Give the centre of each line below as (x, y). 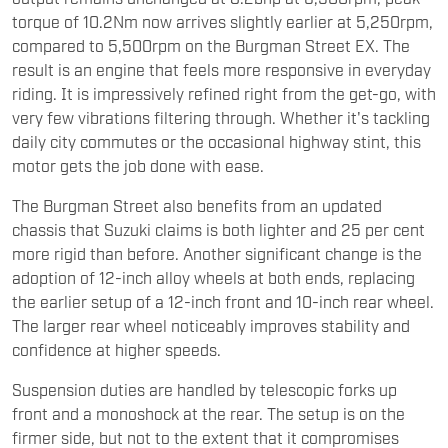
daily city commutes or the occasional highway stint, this (216, 141)
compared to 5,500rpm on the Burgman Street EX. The (211, 45)
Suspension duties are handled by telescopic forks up (204, 389)
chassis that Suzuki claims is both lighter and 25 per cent (218, 229)
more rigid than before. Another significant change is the (217, 253)
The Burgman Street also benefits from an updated (197, 205)
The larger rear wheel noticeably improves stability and (211, 325)
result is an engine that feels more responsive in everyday (221, 69)
